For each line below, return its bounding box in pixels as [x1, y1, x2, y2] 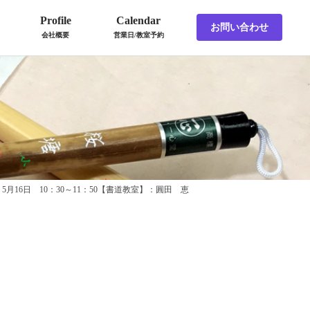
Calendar [116, 15, 161, 26]
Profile [39, 15, 71, 26]
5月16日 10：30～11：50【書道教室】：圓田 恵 [2, 185, 189, 194]
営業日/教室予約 [113, 31, 164, 39]
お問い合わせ [210, 22, 268, 33]
